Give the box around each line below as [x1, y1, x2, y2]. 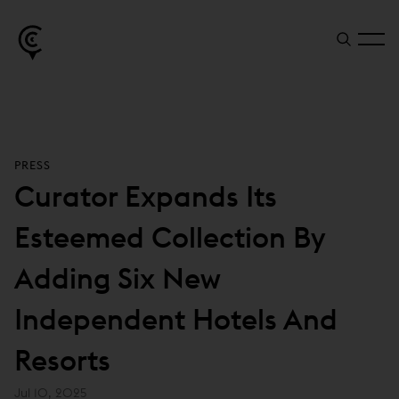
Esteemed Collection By [14, 219, 324, 256]
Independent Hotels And [14, 301, 338, 338]
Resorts [14, 342, 110, 379]
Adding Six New [14, 260, 220, 297]
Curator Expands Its [14, 178, 277, 216]
